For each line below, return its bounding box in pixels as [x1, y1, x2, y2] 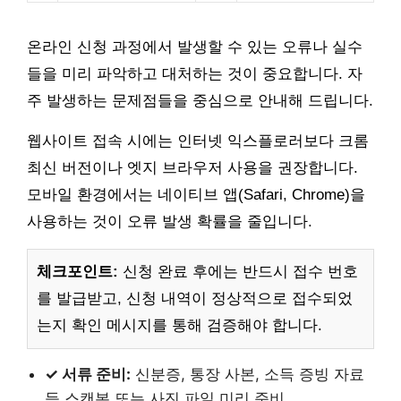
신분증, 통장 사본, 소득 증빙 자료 [131, 364, 364, 383]
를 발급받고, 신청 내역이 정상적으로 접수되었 [37, 289, 353, 307]
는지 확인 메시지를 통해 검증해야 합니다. [37, 316, 322, 334]
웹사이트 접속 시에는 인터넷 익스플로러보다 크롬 [27, 132, 369, 149]
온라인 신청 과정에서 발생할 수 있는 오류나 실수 [27, 38, 363, 55]
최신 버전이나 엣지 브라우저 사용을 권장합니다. [27, 158, 358, 176]
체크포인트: [37, 262, 118, 280]
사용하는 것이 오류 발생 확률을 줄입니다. [27, 212, 312, 230]
